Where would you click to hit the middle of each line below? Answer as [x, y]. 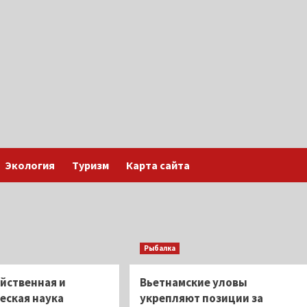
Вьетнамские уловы [193, 282]
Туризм [90, 165]
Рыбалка [159, 248]
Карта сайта [158, 165]
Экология [30, 165]
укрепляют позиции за [201, 298]
